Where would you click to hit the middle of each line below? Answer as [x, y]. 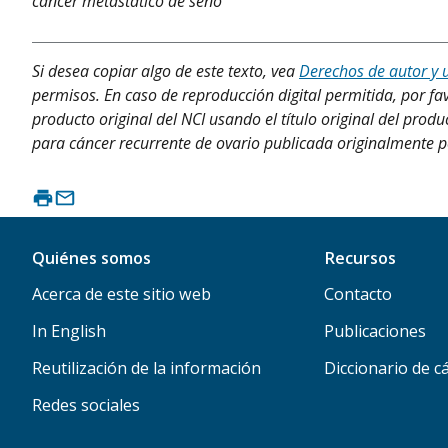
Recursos [359, 258]
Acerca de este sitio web [121, 294]
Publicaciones [374, 331]
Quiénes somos [91, 258]
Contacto [357, 294]
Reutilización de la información [146, 368]
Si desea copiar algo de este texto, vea [165, 70]
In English [69, 331]
